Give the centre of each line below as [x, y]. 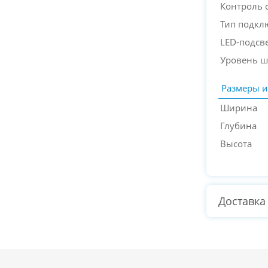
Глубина [238, 126]
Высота [236, 144]
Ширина [239, 108]
